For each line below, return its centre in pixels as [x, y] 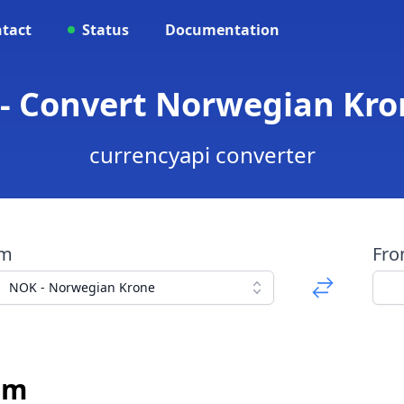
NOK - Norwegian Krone [82, 287]
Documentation [222, 30]
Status [106, 30]
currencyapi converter [202, 155]
